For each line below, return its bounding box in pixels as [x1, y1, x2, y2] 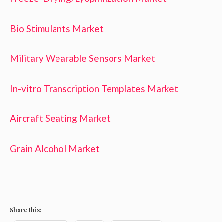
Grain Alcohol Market [10, 142, 100, 154]
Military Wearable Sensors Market [10, 53, 155, 64]
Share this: [10, 205, 42, 214]
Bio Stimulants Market [10, 22, 104, 34]
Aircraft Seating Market [10, 112, 111, 124]
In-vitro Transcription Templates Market [10, 82, 178, 94]
